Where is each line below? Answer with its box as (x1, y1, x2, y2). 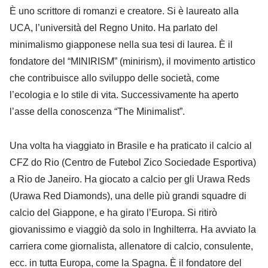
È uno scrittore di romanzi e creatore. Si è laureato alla (10, 5, 239, 16)
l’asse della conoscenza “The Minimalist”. (10, 106, 185, 117)
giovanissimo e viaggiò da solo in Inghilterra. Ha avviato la (10, 224, 256, 234)
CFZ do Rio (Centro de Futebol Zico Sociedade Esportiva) (10, 157, 256, 167)
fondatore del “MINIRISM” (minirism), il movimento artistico (10, 56, 255, 66)
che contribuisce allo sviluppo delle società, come (10, 72, 220, 83)
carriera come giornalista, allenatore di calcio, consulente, (10, 240, 253, 251)
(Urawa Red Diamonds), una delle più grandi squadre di (10, 190, 246, 201)
